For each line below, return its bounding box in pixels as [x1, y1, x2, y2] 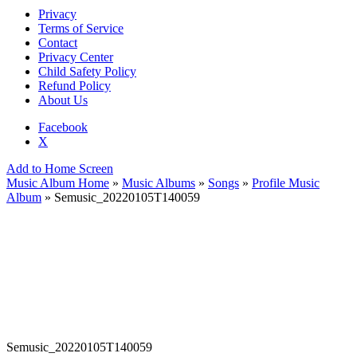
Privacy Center [38, 50, 113, 65]
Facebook [38, 120, 88, 135]
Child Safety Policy [38, 65, 136, 79]
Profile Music [252, 176, 320, 190]
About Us [38, 93, 88, 108]
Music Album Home [6, 176, 109, 190]
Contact [38, 36, 77, 50]
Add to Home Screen [6, 162, 113, 176]
